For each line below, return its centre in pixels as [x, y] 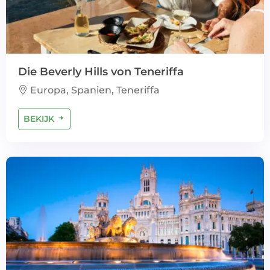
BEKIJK [40, 119]
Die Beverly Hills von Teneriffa [101, 72]
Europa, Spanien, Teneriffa [94, 90]
